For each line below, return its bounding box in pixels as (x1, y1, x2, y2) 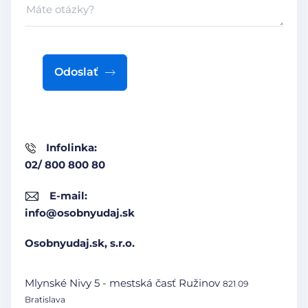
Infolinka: (46, 141, 97, 155)
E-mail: (49, 189, 87, 203)
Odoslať (54, 65, 98, 79)
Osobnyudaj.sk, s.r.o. (25, 236, 135, 250)
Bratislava (25, 294, 65, 305)
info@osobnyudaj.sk (25, 206, 135, 220)
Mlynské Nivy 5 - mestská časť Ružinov (25, 276, 223, 290)
